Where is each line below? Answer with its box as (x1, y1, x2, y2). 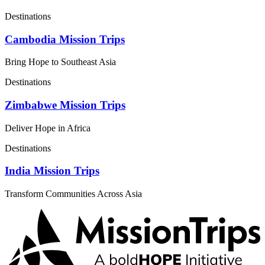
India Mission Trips (5, 164, 99, 177)
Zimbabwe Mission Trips (5, 98, 125, 111)
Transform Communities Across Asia (5, 189, 142, 199)
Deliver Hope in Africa (5, 122, 91, 133)
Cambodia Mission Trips (5, 33, 125, 46)
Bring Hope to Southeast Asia (5, 57, 116, 67)
